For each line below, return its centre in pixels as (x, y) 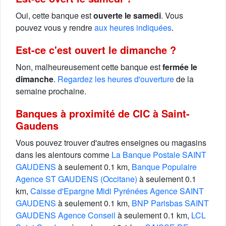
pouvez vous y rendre (55, 27)
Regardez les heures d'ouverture (116, 79)
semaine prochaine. (51, 91)
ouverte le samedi (127, 15)
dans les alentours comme (64, 155)
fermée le (180, 67)
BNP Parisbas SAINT (170, 203)
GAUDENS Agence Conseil (66, 215)
